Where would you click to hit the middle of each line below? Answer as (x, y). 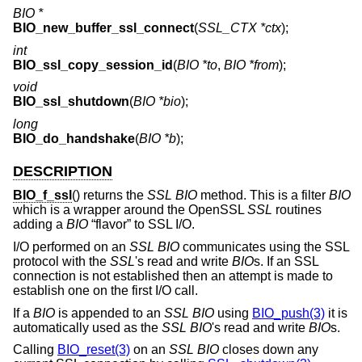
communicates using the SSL (264, 247)
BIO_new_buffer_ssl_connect (103, 28)
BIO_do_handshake (74, 138)
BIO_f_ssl (42, 196)
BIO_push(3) (288, 313)
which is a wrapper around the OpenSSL (130, 210)
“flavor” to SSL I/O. (141, 225)
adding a (40, 225)
